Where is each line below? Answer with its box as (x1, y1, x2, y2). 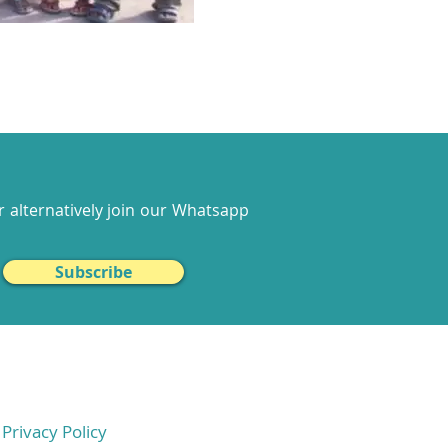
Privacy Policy (2, 420, 107, 444)
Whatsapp (172, 199, 249, 222)
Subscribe (55, 261, 132, 284)
